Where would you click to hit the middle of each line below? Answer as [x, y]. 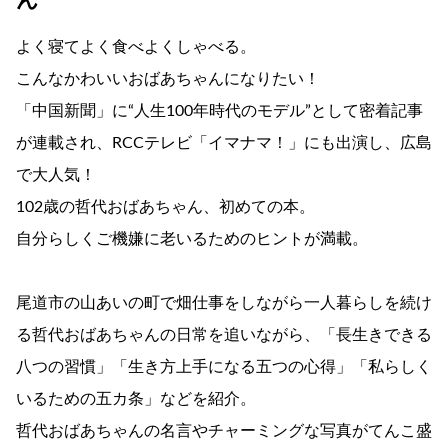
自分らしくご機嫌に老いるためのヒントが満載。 [192, 238]
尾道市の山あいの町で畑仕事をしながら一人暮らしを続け [224, 302]
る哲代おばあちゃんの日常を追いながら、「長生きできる [224, 334]
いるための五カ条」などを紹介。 [136, 398]
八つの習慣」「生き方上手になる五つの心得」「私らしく [224, 366]
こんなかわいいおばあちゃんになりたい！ [168, 78]
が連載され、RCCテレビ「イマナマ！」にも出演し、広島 [224, 142]
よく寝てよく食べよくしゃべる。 [136, 46]
